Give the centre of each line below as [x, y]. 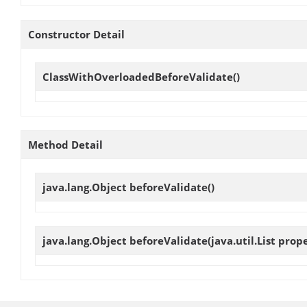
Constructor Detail [76, 34]
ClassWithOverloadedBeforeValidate [138, 76]
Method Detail [65, 144]
